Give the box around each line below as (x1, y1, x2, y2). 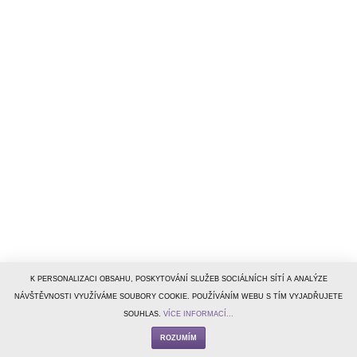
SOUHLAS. (124, 310, 163, 318)
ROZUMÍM (160, 334, 197, 342)
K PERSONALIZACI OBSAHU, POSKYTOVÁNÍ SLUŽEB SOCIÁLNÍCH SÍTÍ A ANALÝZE (29, 275, 328, 283)
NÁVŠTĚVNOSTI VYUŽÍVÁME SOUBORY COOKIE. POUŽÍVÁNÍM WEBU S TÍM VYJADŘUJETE (14, 292, 343, 300)
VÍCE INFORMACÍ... (163, 310, 233, 318)
